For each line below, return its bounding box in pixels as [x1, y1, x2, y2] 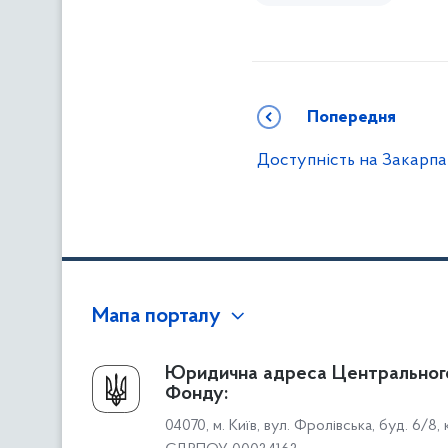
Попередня [307, 108, 396, 127]
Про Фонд [92, 364, 173, 382]
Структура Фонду [92, 423, 206, 438]
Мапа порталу [92, 306, 221, 328]
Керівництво [92, 393, 167, 408]
